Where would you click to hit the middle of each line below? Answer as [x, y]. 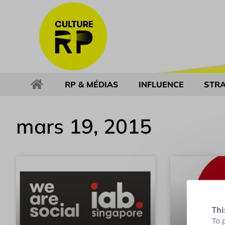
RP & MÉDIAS [92, 84]
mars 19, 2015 [84, 126]
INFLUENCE [161, 84]
